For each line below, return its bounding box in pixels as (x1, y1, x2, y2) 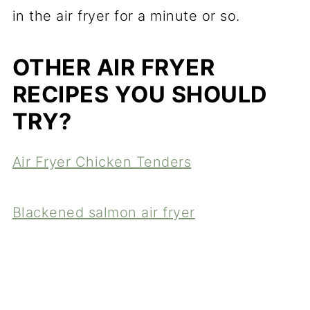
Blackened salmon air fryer (12, 204, 195, 221)
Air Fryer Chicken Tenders (12, 154, 192, 171)
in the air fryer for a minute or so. (12, 8, 240, 25)
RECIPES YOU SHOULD (12, 81, 268, 109)
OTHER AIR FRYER (12, 54, 215, 82)
